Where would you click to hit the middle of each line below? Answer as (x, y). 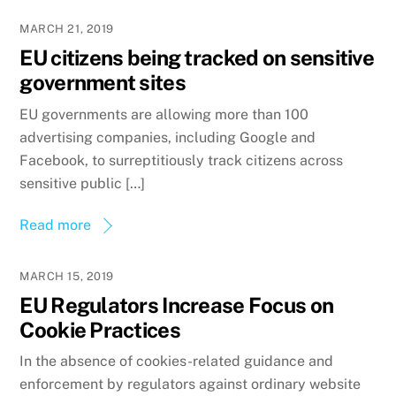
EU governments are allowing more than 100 (164, 114)
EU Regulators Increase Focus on (177, 305)
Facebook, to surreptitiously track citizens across (182, 160)
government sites (103, 83)
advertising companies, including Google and (168, 137)
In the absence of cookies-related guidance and (177, 362)
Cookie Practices (100, 329)
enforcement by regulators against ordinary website (190, 385)
